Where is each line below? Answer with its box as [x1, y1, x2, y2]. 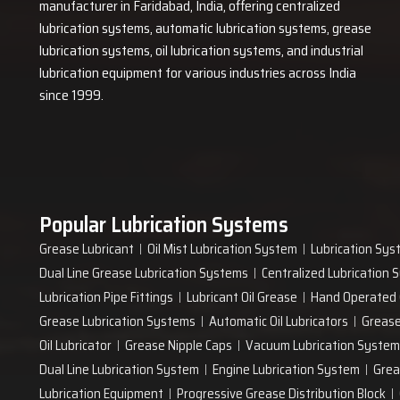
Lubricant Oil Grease [187, 287, 297, 308]
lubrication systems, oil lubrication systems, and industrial [39, 38, 363, 62]
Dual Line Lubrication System [39, 359, 199, 380]
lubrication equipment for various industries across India [39, 61, 356, 84]
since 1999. [39, 83, 104, 106]
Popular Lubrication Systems [39, 208, 288, 242]
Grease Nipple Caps [125, 335, 232, 356]
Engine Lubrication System [212, 359, 360, 380]
